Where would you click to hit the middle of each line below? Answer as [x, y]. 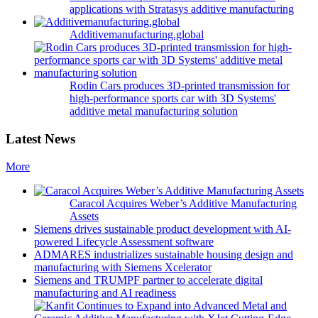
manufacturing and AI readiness [105, 292]
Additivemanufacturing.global [137, 35]
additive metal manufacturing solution [154, 111]
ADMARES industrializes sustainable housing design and [164, 254]
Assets [84, 216]
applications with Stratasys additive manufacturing [182, 9]
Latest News [40, 139]
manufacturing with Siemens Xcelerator [123, 267]
